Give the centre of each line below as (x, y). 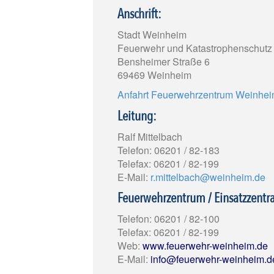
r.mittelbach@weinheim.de (208, 177)
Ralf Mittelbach (150, 136)
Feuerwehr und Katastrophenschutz (195, 48)
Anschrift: (139, 14)
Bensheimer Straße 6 (164, 62)
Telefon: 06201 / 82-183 (168, 150)
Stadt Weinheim (152, 35)
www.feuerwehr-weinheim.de (205, 246)
